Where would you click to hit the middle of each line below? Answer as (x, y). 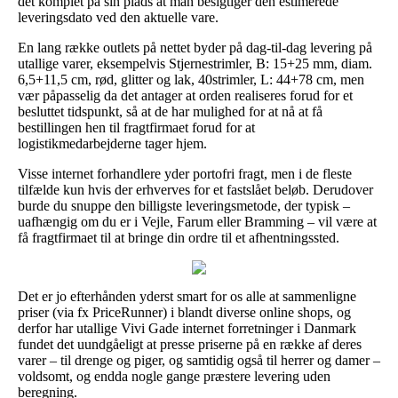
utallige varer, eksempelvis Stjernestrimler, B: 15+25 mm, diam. (195, 63)
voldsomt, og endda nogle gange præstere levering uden (174, 376)
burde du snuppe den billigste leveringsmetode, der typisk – (184, 205)
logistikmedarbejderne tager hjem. (112, 143)
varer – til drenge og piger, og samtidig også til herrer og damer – (199, 360)
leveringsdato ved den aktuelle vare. (118, 17)
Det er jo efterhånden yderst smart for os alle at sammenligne (187, 296)
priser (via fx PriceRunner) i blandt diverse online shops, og (184, 312)
